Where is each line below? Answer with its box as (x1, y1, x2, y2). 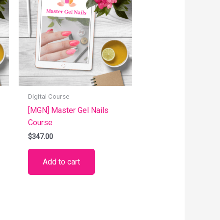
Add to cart (42, 157, 80, 167)
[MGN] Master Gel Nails (27, 105, 109, 115)
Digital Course (27, 92, 69, 101)
